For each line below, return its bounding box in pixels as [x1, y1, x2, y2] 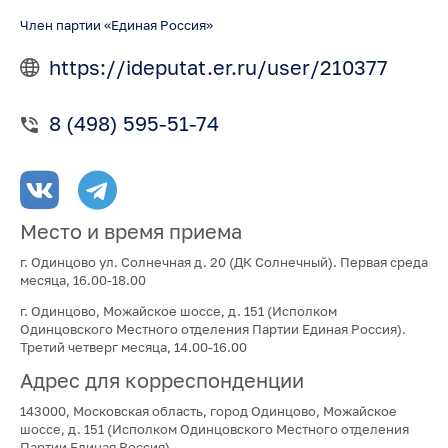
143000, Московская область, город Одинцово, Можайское [19, 402, 397, 419]
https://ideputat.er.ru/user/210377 [48, 55, 388, 79]
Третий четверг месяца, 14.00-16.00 [19, 338, 247, 355]
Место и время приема [19, 220, 242, 244]
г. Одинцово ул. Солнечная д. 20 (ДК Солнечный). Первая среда [19, 253, 428, 270]
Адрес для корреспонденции [19, 368, 304, 392]
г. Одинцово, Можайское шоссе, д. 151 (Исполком [19, 302, 337, 319]
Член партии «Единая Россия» [19, 17, 213, 34]
